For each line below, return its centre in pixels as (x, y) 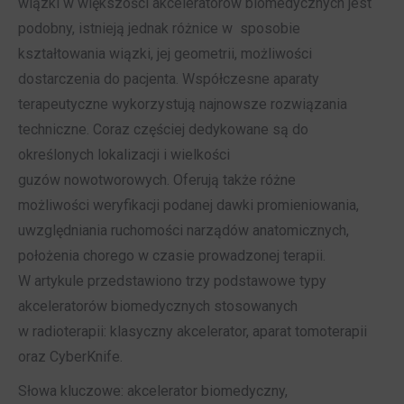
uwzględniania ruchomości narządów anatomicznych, (184, 231)
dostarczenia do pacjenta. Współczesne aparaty (169, 79)
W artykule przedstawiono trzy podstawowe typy (172, 281)
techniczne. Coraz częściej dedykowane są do (163, 130)
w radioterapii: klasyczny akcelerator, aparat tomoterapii (193, 332)
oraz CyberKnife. (70, 357)
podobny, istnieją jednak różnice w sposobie (159, 29)
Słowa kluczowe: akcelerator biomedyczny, (153, 391)
